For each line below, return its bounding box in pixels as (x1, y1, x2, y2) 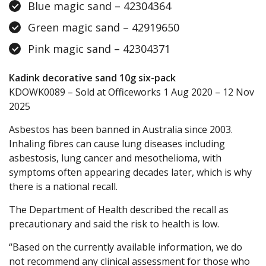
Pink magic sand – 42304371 (28, 42, 170, 56)
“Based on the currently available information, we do (9, 240, 242, 254)
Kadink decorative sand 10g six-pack (9, 71, 176, 85)
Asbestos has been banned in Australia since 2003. (9, 123, 233, 137)
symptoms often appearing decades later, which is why (9, 166, 252, 179)
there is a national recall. (9, 180, 118, 194)
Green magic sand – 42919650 (28, 20, 179, 35)
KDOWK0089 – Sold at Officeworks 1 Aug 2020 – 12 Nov (9, 85, 254, 99)
